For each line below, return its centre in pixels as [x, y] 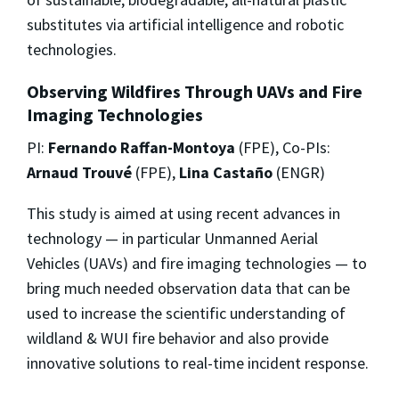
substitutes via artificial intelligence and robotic [185, 24]
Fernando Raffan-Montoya [142, 147]
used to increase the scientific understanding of [186, 313]
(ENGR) [299, 172]
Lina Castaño [224, 172]
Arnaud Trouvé [79, 172]
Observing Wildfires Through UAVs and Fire [195, 91]
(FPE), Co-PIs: [283, 147]
